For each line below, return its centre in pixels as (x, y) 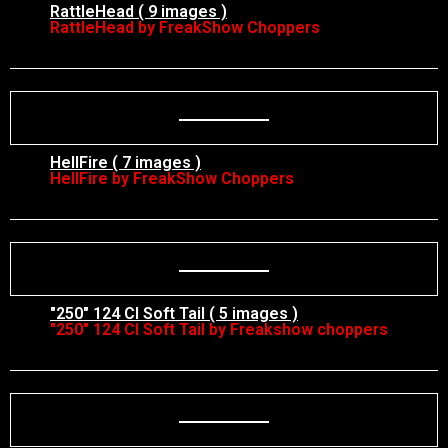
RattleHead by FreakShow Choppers (185, 27)
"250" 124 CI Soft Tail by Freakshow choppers (219, 329)
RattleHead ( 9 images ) (138, 11)
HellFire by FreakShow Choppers (172, 178)
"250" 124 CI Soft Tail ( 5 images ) (174, 313)
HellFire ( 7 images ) (125, 162)
